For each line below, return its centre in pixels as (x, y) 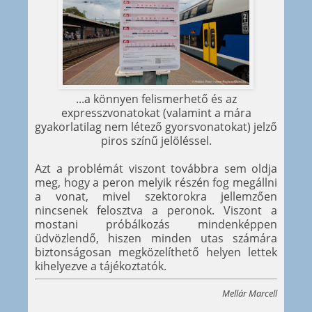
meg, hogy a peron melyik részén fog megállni (156, 183)
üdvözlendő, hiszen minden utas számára (156, 239)
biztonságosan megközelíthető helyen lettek (156, 252)
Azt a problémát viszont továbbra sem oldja (156, 169)
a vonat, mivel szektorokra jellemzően (156, 197)
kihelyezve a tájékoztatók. (101, 266)
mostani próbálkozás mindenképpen (156, 225)
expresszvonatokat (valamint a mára (156, 113)
